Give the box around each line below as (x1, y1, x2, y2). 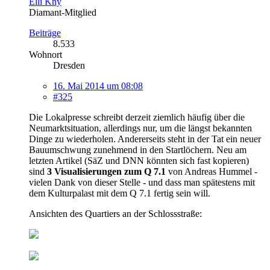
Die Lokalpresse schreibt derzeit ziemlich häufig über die (29, 111, 245, 122)
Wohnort (29, 49, 62, 60)
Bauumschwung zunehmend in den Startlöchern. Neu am (29, 144, 246, 155)
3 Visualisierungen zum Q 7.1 (47, 166, 166, 177)
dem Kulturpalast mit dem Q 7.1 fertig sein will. (29, 187, 210, 198)
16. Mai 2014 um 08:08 (53, 80, 143, 91)
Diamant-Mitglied (29, 7, 96, 17)
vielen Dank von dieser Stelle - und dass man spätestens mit (29, 177, 255, 187)
